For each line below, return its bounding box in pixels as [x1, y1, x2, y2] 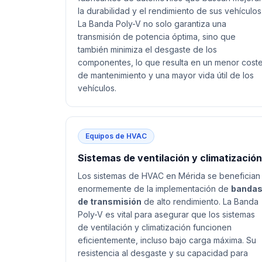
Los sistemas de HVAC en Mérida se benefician [78, 171, 260, 181]
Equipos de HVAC [85, 132, 147, 140]
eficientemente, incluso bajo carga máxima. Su [78, 235, 256, 245]
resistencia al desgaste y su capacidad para [78, 248, 248, 258]
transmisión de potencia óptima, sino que [78, 32, 236, 42]
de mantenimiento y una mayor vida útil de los [78, 70, 254, 80]
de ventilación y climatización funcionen [78, 222, 232, 232]
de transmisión [78, 196, 142, 206]
